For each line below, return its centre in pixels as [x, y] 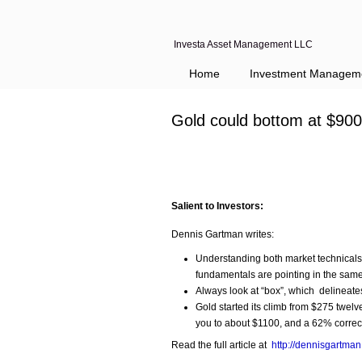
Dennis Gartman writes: [223, 234]
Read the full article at [221, 345]
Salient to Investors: [217, 206]
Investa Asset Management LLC [243, 44]
